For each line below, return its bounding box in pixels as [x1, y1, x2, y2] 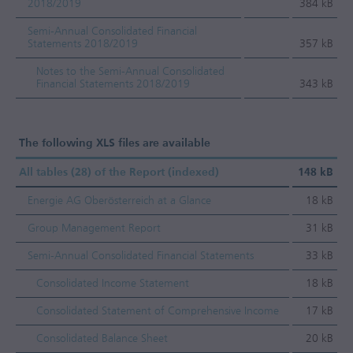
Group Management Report [28, 221, 161, 235]
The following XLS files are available [19, 136, 210, 150]
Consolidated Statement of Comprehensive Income [36, 304, 279, 318]
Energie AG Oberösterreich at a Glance [28, 194, 211, 207]
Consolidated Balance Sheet [36, 332, 168, 345]
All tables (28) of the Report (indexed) [19, 165, 219, 179]
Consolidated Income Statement [36, 277, 189, 290]
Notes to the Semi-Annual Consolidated [36, 65, 225, 78]
